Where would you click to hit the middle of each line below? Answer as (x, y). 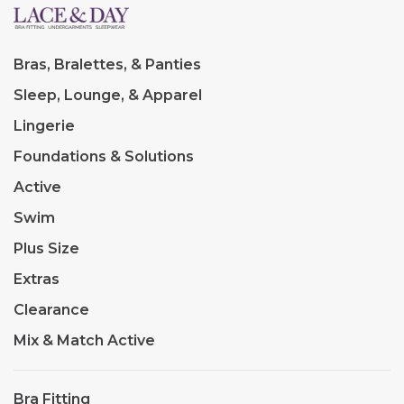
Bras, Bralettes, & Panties (107, 64)
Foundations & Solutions (104, 156)
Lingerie (44, 125)
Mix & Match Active (84, 340)
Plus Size (46, 248)
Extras (37, 279)
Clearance (51, 309)
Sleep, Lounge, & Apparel (108, 95)
